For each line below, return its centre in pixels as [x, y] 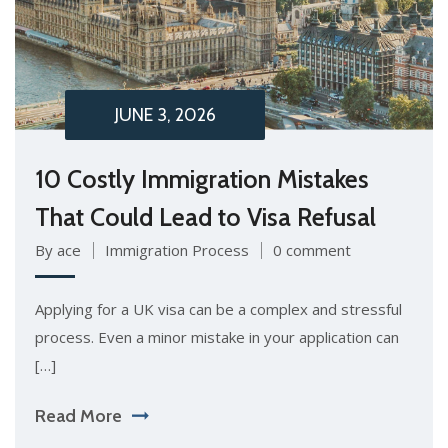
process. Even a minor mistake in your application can [217, 337]
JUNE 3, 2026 [165, 115]
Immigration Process [177, 250]
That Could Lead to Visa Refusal [205, 217]
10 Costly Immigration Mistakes [202, 179]
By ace [58, 250]
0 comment [312, 250]
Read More [78, 416]
